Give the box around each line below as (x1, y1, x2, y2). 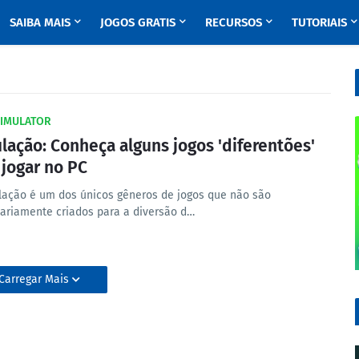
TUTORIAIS (291, 15, 347, 30)
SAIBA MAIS (9, 15, 71, 30)
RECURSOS (204, 15, 262, 30)
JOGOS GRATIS (99, 15, 175, 30)
